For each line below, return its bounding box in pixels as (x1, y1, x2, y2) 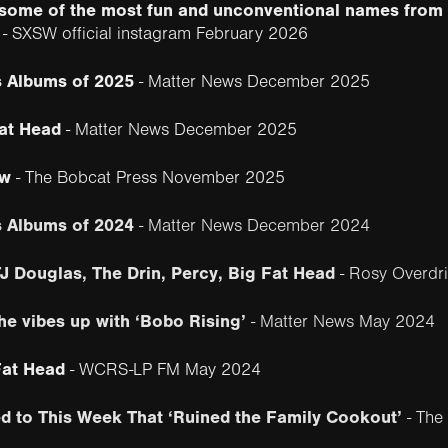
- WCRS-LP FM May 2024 (64, 359, 261, 380)
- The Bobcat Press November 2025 (10, 167, 285, 188)
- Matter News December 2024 (138, 215, 370, 236)
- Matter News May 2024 (245, 311, 435, 332)
